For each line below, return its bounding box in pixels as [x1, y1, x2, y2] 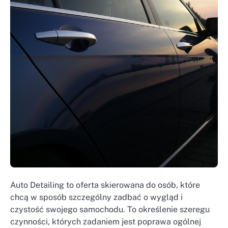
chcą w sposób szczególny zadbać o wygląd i [10, 192, 183, 203]
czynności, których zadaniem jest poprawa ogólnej [10, 217, 201, 227]
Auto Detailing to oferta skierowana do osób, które [10, 180, 200, 190]
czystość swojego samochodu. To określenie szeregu [10, 205, 210, 215]
